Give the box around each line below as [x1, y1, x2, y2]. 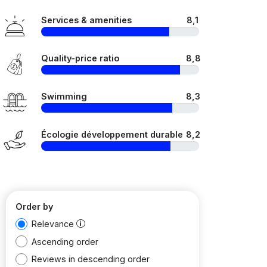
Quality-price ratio [41, 53, 119, 63]
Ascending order [32, 236, 99, 247]
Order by [15, 201, 53, 212]
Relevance [32, 219, 74, 229]
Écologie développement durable [41, 129, 183, 139]
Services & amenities [41, 15, 132, 25]
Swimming [41, 91, 87, 101]
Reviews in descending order [32, 254, 150, 265]
